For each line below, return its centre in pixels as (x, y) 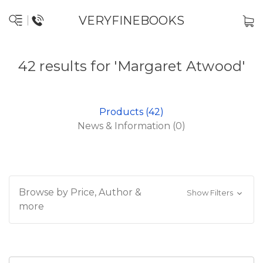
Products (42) (131, 112)
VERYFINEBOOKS (131, 21)
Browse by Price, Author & (80, 192)
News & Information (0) (131, 126)
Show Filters (210, 193)
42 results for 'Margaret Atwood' (131, 66)
